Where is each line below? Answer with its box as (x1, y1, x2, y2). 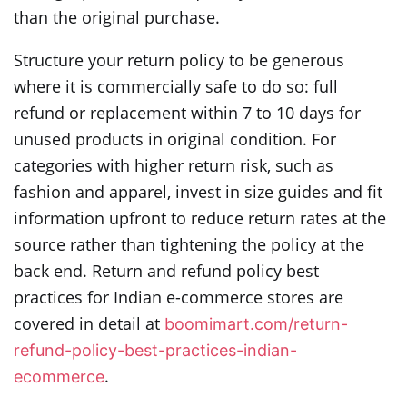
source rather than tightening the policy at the (14, 233, 364, 255)
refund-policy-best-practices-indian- (14, 340, 297, 360)
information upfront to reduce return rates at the (14, 206, 386, 229)
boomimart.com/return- (164, 313, 348, 333)
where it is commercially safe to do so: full (14, 74, 338, 97)
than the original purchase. (14, 5, 220, 28)
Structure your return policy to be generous (14, 48, 344, 71)
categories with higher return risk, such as (14, 154, 333, 176)
